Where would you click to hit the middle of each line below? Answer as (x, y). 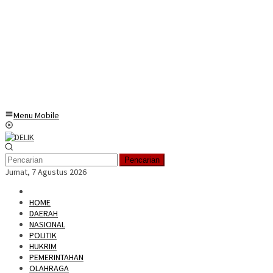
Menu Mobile (36, 115)
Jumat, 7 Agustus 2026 (46, 172)
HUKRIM (43, 246)
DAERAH (44, 213)
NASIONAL (47, 224)
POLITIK (43, 235)
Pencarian (142, 160)
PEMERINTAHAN (56, 257)
